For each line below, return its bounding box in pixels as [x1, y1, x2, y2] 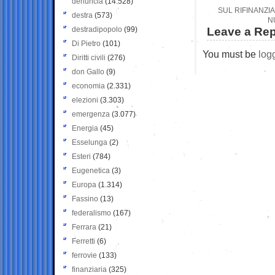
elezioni [72, 95, 98, 104]
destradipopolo [72, 25, 122, 34]
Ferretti [72, 236, 95, 246]
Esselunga [72, 137, 107, 147]
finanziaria [72, 265, 107, 274]
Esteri [72, 152, 91, 161]
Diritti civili [72, 53, 106, 62]
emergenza [72, 109, 110, 118]
